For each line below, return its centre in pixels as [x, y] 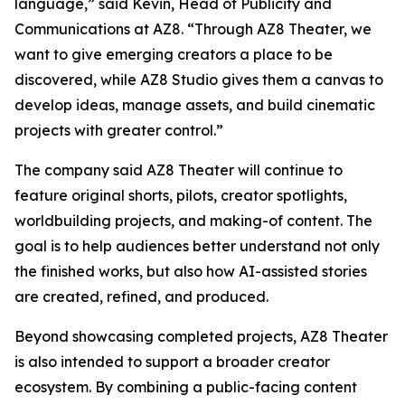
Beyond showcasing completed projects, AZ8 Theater [201, 337]
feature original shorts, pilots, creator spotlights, [181, 196]
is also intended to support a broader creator [172, 362]
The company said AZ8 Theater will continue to [179, 170]
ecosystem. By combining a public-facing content [186, 387]
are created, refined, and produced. [141, 297]
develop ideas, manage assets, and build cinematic [195, 105]
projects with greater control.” [119, 131]
